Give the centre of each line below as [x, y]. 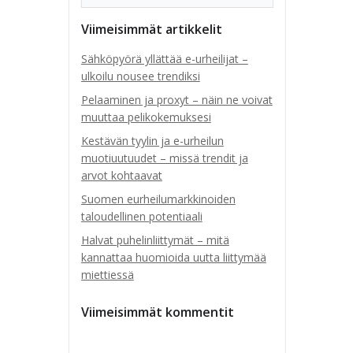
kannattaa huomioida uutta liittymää [173, 257]
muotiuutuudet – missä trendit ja [164, 158]
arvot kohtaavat [121, 175]
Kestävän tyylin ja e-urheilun [152, 141]
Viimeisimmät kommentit [157, 312]
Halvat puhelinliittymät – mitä [155, 240]
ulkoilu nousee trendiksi [140, 76]
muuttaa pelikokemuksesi [146, 117]
